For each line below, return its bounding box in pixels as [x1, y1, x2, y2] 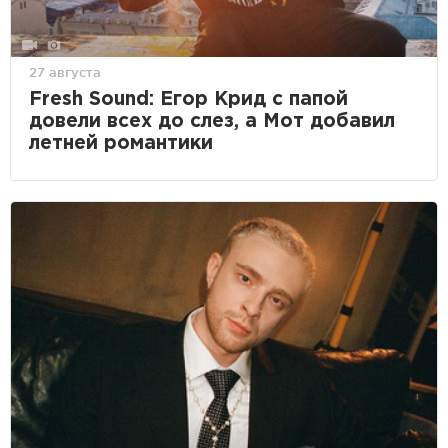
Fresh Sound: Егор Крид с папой [29, 90, 348, 108]
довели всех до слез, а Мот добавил [29, 112, 395, 130]
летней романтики [29, 134, 213, 152]
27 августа [29, 64, 101, 79]
